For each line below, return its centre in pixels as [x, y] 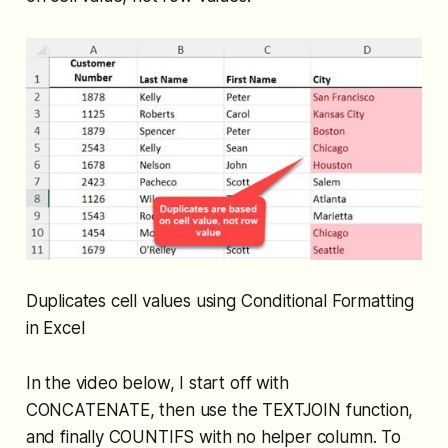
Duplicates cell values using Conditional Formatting [220, 301]
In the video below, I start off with [157, 383]
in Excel [55, 328]
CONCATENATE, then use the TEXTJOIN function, [219, 410]
